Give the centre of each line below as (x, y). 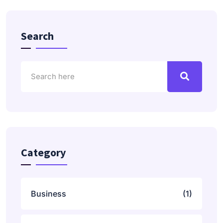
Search (37, 36)
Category (43, 152)
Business (49, 193)
